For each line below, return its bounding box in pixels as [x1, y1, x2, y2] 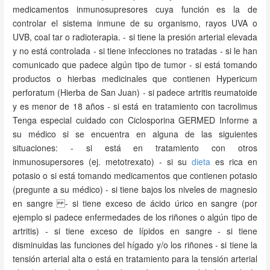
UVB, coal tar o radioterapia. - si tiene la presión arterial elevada [13, 31, 257, 43]
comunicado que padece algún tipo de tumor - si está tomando [13, 58, 257, 71]
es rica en [210, 155, 257, 168]
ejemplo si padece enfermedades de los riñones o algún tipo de [13, 211, 257, 223]
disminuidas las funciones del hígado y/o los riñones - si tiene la [13, 239, 257, 251]
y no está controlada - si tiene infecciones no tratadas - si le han [13, 45, 257, 57]
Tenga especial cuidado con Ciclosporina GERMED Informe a [13, 114, 257, 126]
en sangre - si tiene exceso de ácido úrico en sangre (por [13, 197, 257, 209]
